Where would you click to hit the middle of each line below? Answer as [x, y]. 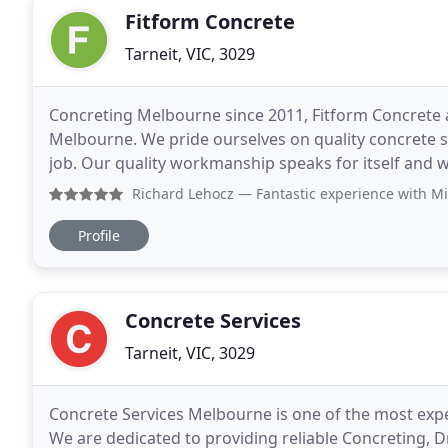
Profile [99, 235]
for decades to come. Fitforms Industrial [283, 187]
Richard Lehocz [183, 193]
